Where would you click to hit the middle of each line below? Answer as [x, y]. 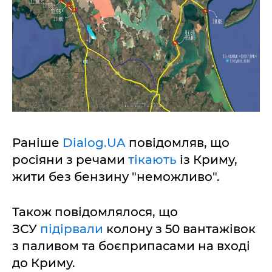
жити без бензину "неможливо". [116, 177]
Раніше [37, 143]
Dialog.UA [94, 143]
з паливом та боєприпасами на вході [131, 246]
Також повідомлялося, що [95, 212]
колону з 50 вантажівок [181, 229]
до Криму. [44, 263]
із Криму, [209, 160]
